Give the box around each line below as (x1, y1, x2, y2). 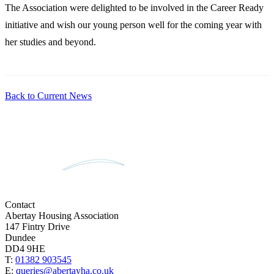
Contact (5, 199, 35, 210)
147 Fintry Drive (5, 221, 70, 232)
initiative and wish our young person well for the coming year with (5, 19, 262, 30)
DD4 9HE (5, 243, 45, 254)
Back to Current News (5, 90, 92, 101)
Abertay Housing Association (5, 210, 119, 221)
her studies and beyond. (5, 36, 96, 47)
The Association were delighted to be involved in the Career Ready (5, 2, 264, 13)
